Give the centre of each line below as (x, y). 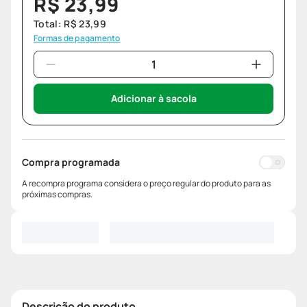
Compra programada (71, 162)
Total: (49, 24)
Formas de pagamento (77, 38)
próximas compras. (57, 195)
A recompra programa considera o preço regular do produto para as (146, 184)
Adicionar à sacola (153, 99)
